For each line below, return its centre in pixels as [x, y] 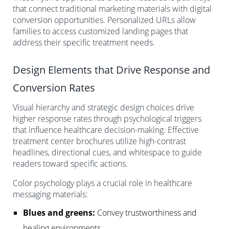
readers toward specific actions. [70, 163]
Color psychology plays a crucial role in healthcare [102, 183]
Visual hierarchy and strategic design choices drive [104, 107]
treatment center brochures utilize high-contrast [99, 141]
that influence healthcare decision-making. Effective [106, 130]
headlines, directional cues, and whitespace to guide [107, 152]
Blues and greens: [59, 212]
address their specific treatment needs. [84, 42]
